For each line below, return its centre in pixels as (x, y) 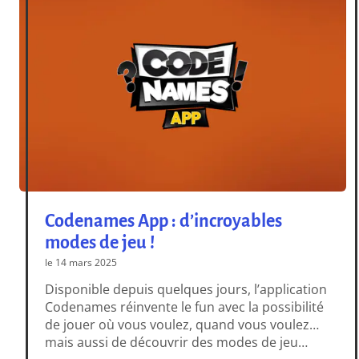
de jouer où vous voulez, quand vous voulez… (182, 324)
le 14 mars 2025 (81, 262)
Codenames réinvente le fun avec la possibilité (185, 307)
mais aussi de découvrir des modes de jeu (172, 342)
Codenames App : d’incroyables (164, 221)
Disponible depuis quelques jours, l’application (186, 289)
